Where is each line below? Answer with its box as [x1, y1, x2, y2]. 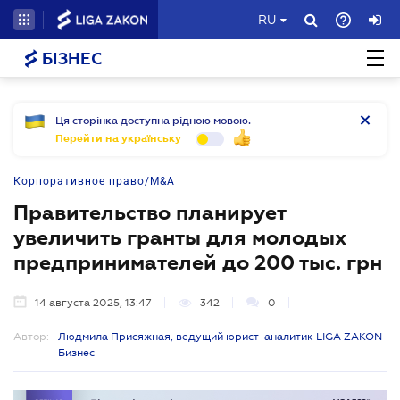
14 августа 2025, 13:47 [35, 296, 152, 309]
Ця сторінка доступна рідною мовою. [55, 114, 251, 127]
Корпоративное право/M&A [13, 175, 175, 187]
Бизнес [58, 346, 95, 359]
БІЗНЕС [37, 50, 102, 68]
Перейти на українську [55, 132, 181, 145]
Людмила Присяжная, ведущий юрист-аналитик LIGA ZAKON [58, 330, 382, 343]
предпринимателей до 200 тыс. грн [13, 251, 382, 274]
